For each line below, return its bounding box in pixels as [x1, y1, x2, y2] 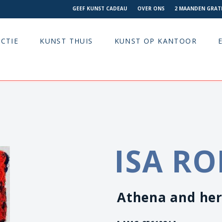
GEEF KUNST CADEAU [72, 5, 127, 12]
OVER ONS [137, 5, 165, 12]
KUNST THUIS [40, 36, 93, 46]
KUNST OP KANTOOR [114, 36, 197, 46]
